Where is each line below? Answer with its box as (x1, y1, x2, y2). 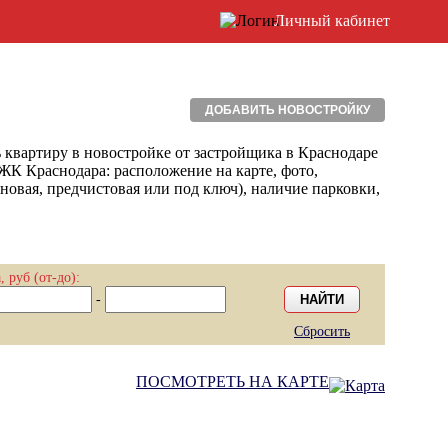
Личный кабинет (274, 12, 390, 29)
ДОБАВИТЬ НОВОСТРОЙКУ (205, 103, 370, 117)
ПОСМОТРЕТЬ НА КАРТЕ (136, 373, 329, 390)
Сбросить (294, 323, 350, 339)
